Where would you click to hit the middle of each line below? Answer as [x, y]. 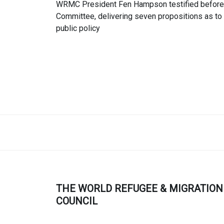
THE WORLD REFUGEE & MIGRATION [139, 188]
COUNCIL [77, 201]
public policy [78, 28]
